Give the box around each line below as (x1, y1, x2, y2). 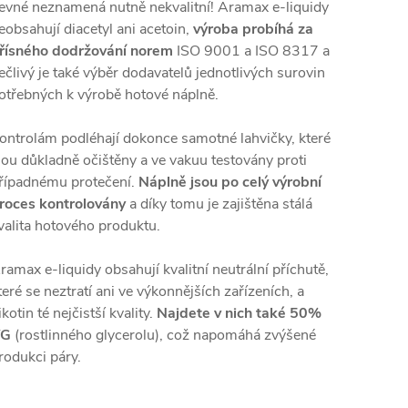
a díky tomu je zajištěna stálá (126, 194, 312, 214)
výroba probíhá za (193, 19, 313, 39)
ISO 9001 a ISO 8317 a (173, 41, 330, 61)
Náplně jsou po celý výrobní (138, 172, 321, 192)
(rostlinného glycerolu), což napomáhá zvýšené (11, 325, 316, 345)
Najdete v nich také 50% (157, 303, 321, 323)
